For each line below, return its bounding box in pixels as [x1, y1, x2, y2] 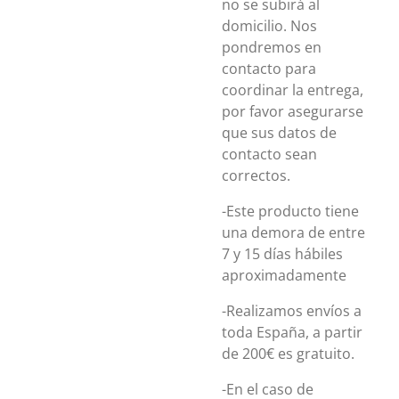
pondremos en [222, 37, 322, 57]
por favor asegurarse [222, 102, 363, 121]
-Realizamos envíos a [222, 301, 362, 321]
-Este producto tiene [222, 201, 359, 221]
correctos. [222, 166, 290, 185]
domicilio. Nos [222, 16, 317, 36]
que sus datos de [222, 123, 337, 142]
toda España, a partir [222, 322, 362, 342]
